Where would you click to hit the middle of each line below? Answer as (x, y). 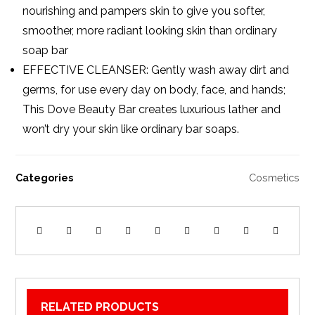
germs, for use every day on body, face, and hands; (154, 90)
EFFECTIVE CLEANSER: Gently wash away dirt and (156, 70)
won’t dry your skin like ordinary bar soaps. (131, 129)
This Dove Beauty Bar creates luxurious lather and (152, 109)
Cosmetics (274, 178)
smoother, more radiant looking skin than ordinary (150, 31)
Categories (45, 178)
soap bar (46, 50)
